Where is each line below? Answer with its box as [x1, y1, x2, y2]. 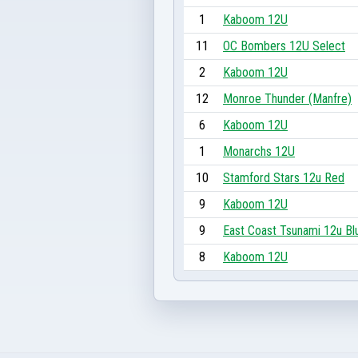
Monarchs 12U [223, 143, 295, 159]
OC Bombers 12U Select [223, 38, 345, 54]
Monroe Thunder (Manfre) [223, 90, 352, 106]
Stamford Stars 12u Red [223, 169, 344, 185]
